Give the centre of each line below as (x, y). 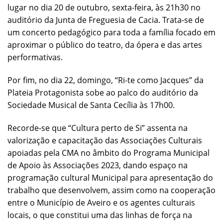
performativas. (35, 57)
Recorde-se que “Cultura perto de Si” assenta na (98, 128)
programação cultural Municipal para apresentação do (110, 177)
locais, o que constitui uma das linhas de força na (100, 215)
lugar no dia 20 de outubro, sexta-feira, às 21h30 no (104, 8)
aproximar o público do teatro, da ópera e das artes (105, 45)
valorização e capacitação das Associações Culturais (105, 140)
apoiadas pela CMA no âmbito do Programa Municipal (109, 153)
